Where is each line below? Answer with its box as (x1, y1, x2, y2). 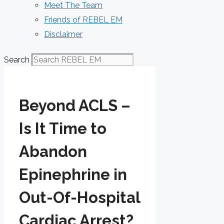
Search (4, 55, 29, 64)
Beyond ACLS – (19, 96, 130, 114)
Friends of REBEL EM (44, 15, 122, 24)
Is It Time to (19, 119, 106, 137)
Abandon (19, 142, 87, 160)
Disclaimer (44, 29, 82, 39)
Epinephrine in (19, 165, 127, 183)
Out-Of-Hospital (19, 188, 140, 206)
